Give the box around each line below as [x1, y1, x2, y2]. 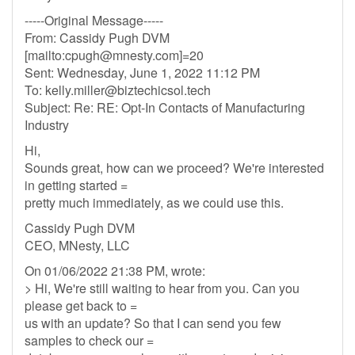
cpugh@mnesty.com [65, 46, 179, 64]
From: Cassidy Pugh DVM [25, 29, 170, 47]
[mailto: [25, 46, 65, 64]
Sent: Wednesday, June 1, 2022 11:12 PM [25, 63, 260, 82]
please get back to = [25, 296, 137, 315]
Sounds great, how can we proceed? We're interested [25, 158, 324, 177]
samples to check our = [25, 331, 154, 349]
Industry [25, 116, 69, 134]
